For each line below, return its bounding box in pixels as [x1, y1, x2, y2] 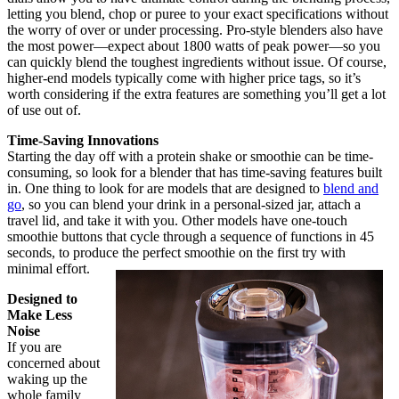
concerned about [7, 354, 100, 370]
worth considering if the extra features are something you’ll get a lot [7, 85, 386, 102]
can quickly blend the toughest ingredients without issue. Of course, [7, 53, 387, 69]
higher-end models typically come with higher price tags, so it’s [7, 69, 361, 85]
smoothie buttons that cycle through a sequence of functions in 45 [7, 228, 374, 244]
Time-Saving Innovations [7, 132, 159, 148]
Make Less [7, 306, 72, 322]
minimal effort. [7, 260, 90, 276]
